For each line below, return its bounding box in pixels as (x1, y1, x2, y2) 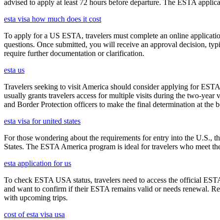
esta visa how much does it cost (4, 15, 101, 24)
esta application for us (4, 159, 71, 168)
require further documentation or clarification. (4, 49, 144, 58)
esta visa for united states (4, 117, 81, 126)
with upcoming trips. (4, 193, 68, 202)
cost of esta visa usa (4, 210, 65, 219)
